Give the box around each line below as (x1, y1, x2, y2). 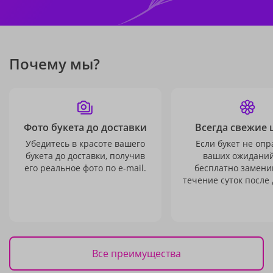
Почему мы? (9, 54, 100, 74)
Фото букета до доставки (24, 121, 147, 134)
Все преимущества (92, 246, 181, 260)
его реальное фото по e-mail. (24, 162, 146, 174)
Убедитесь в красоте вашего (26, 138, 145, 149)
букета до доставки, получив (26, 150, 145, 161)
